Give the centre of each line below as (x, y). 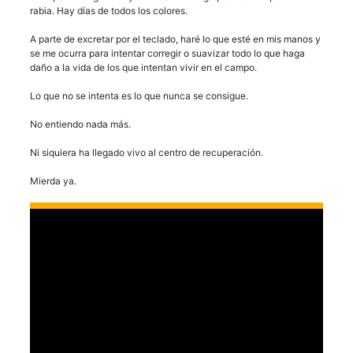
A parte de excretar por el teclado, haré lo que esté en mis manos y (175, 39)
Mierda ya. (53, 180)
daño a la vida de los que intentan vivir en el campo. (143, 67)
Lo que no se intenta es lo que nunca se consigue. (139, 95)
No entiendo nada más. (80, 124)
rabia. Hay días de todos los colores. (109, 10)
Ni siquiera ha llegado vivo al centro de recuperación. (147, 152)
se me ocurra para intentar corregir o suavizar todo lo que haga (167, 53)
